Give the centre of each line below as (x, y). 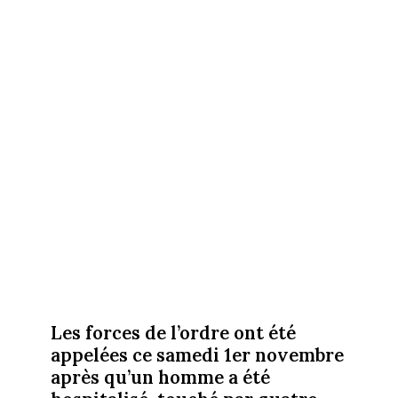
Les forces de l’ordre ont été (173, 333)
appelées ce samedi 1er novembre (197, 355)
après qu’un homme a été (160, 378)
